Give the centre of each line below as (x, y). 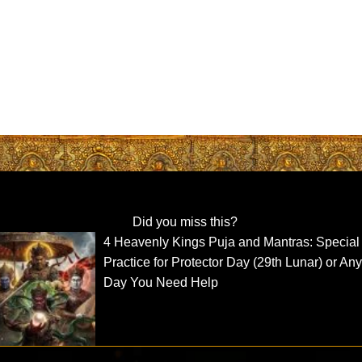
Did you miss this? (185, 221)
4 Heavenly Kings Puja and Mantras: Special (232, 242)
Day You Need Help (161, 282)
